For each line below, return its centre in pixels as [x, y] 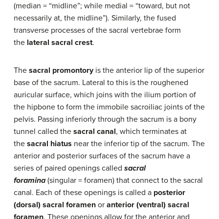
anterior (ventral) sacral [148, 205]
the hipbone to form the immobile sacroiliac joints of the [109, 107]
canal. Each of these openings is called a [84, 192]
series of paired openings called [69, 168]
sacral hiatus [49, 143]
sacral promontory [61, 70]
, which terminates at [151, 131]
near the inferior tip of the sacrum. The [138, 143]
